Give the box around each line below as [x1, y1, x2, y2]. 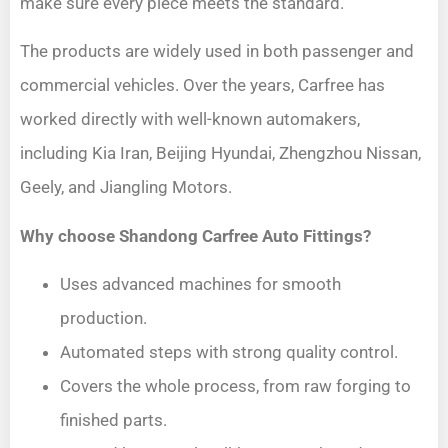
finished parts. [60, 409, 167, 430]
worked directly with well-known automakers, [20, 109, 360, 130]
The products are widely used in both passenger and [20, 41, 414, 62]
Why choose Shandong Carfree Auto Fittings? [20, 225, 371, 246]
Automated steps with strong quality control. [60, 341, 398, 362]
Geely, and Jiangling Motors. [20, 177, 232, 198]
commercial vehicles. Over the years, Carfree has [20, 75, 385, 96]
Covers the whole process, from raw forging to [60, 375, 411, 396]
